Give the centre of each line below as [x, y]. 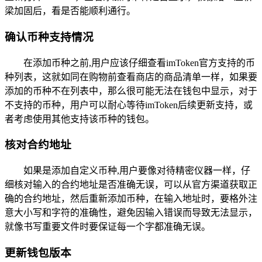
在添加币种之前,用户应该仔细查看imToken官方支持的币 [139, 63]
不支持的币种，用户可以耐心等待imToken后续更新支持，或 [129, 105]
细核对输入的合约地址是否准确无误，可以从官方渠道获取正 [131, 184]
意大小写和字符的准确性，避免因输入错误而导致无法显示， [131, 212]
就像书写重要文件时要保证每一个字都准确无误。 [108, 226]
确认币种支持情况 [49, 37]
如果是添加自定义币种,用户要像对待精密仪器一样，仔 [137, 170]
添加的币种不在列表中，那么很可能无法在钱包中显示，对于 [131, 91]
